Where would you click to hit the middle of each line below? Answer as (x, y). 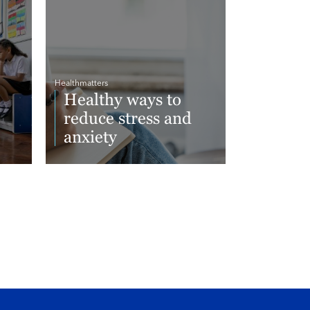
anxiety (90, 137)
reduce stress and (128, 118)
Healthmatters (81, 84)
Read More (92, 172)
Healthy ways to (122, 100)
